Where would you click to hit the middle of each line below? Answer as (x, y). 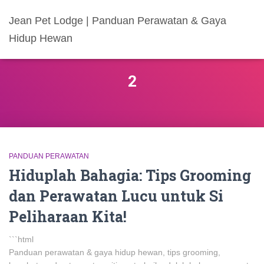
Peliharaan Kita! (68, 217)
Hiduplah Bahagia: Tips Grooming (130, 175)
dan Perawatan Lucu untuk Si (116, 196)
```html (21, 239)
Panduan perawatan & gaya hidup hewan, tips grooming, (115, 252)
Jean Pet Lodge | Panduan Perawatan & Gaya (118, 21)
